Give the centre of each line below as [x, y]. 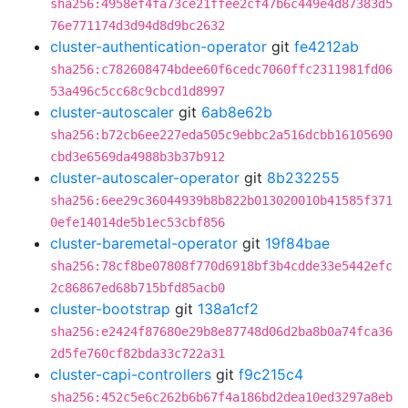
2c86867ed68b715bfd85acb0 [138, 288]
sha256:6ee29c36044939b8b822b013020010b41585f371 [221, 200]
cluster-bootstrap [110, 309]
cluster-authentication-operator [158, 46]
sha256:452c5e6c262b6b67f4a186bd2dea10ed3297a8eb [221, 397]
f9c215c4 [271, 374]
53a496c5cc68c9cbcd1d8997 [138, 91]
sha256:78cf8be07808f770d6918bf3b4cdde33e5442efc [221, 266]
